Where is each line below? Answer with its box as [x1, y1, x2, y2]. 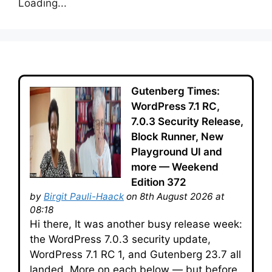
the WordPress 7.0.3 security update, [30, 233, 211, 245]
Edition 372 [131, 176, 186, 188]
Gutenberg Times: [131, 85, 220, 97]
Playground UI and [131, 146, 222, 158]
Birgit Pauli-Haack [44, 191, 124, 202]
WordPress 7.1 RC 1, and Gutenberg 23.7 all [30, 248, 241, 260]
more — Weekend [131, 161, 219, 173]
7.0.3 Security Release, [131, 115, 243, 127]
